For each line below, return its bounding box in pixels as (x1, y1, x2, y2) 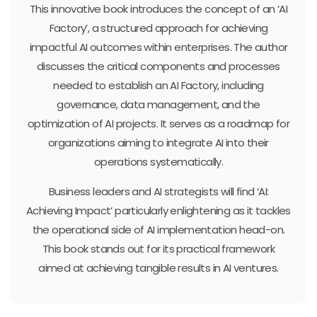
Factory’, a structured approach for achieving (49, 20, 268, 35)
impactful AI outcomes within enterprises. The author (29, 39, 288, 54)
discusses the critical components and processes (37, 58, 280, 74)
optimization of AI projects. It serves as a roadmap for (28, 115, 289, 131)
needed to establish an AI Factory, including (53, 77, 264, 93)
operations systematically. (93, 154, 224, 169)
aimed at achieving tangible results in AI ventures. (38, 260, 279, 275)
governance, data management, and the (57, 96, 260, 112)
